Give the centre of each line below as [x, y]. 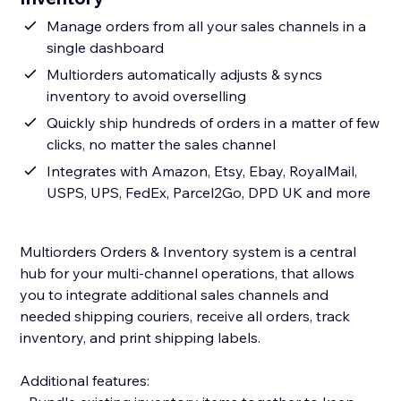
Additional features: [85, 381]
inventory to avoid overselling [147, 96]
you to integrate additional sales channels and [175, 295]
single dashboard [106, 48]
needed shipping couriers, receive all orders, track [185, 316]
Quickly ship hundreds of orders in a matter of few [213, 123]
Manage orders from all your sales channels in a [207, 26]
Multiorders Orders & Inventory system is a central [188, 252]
